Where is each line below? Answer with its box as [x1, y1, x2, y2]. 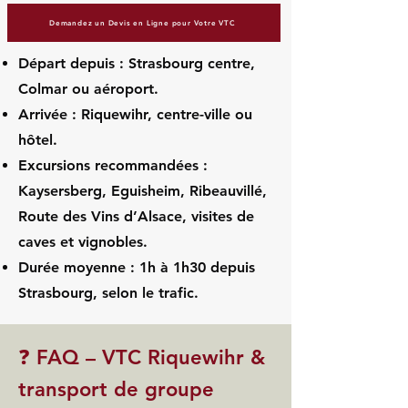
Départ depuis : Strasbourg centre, [18, 55, 255, 72]
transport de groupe [18, 377, 214, 402]
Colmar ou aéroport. [18, 80, 158, 97]
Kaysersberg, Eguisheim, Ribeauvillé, [18, 182, 267, 199]
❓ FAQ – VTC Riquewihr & [18, 345, 265, 370]
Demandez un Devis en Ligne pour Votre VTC [49, 18, 235, 27]
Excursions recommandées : [18, 157, 208, 174]
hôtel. [18, 131, 57, 148]
